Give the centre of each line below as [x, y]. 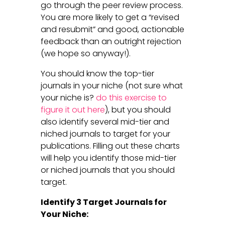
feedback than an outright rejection [111, 41]
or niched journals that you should [107, 170]
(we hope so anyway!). [85, 53]
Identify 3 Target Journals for [103, 202]
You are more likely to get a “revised [110, 17]
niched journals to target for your [105, 134]
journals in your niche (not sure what [111, 85]
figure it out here [73, 109]
